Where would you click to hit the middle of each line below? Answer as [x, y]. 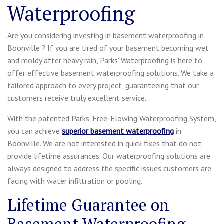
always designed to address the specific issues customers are [109, 168]
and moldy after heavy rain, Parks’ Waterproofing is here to [105, 60]
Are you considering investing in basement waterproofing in [106, 35]
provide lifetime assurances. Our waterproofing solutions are [109, 156]
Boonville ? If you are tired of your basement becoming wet [108, 48]
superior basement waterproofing [118, 131]
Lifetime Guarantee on [88, 205]
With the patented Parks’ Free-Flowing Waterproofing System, [112, 118]
